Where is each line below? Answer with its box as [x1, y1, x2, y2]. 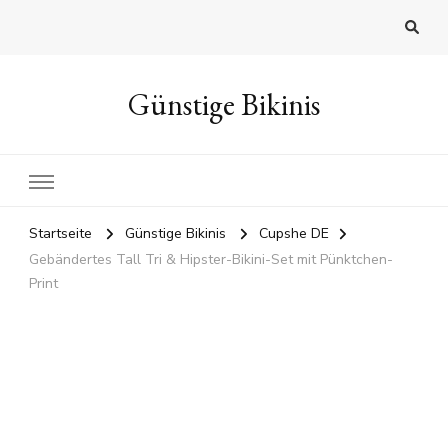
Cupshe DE [259, 224, 329, 244]
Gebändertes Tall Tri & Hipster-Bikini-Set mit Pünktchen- [29, 250, 393, 270]
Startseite [29, 224, 92, 244]
